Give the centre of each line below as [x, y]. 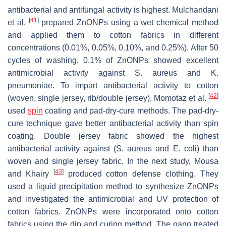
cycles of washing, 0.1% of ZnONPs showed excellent [113, 60]
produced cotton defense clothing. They [141, 174]
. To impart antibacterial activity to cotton [135, 85]
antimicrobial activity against [71, 73]
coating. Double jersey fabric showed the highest [113, 136]
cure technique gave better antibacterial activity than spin [113, 123]
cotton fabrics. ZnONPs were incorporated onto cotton [113, 211]
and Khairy [31, 174]
